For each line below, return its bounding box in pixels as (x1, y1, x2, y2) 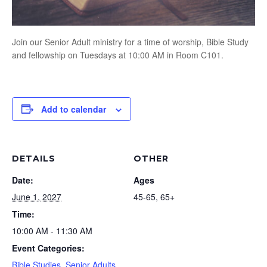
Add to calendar (41, 103, 106, 115)
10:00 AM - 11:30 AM (12, 224, 92, 237)
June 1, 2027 (12, 190, 61, 203)
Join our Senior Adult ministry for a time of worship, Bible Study (12, 35, 249, 48)
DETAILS (12, 153, 55, 164)
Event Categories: (12, 241, 85, 254)
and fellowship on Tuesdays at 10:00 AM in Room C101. (12, 48, 223, 61)
